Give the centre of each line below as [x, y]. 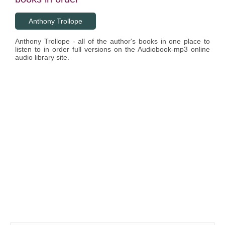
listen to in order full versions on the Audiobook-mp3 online [113, 49]
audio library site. [42, 57]
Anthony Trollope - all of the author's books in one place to [113, 41]
